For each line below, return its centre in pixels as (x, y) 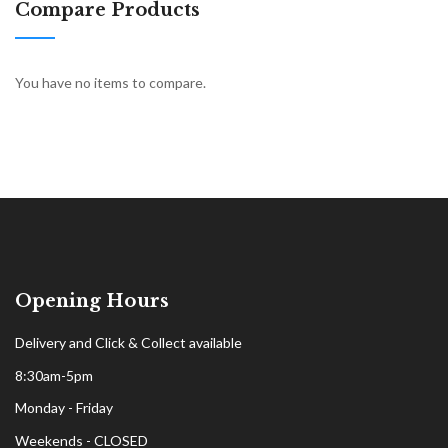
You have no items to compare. (110, 83)
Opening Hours (92, 301)
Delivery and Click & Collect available (128, 343)
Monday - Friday (64, 408)
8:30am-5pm (54, 375)
